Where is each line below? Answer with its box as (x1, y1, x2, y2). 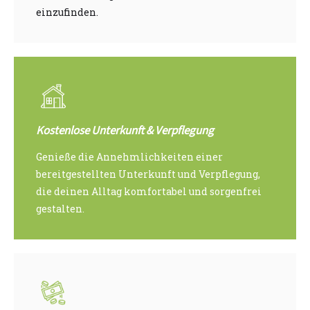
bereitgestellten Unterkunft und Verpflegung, (36, 167, 260, 181)
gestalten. (36, 202, 84, 216)
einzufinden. (36, 6, 98, 19)
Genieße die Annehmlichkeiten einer (36, 150, 223, 164)
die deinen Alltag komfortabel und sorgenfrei (36, 185, 262, 199)
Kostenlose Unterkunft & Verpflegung (36, 122, 214, 140)
